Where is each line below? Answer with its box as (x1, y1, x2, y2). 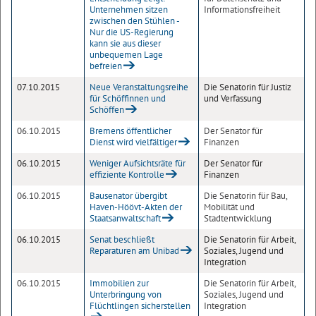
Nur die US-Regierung (90, 26, 174, 38)
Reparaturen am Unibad (90, 245, 179, 257)
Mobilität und (204, 201, 255, 213)
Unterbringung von (90, 288, 162, 300)
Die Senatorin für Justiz (204, 81, 291, 93)
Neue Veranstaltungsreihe (90, 81, 188, 93)
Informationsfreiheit (204, 4, 280, 16)
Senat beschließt (90, 233, 154, 245)
